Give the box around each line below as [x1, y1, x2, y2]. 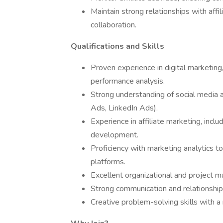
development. [91, 129, 138, 140]
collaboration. [91, 19, 136, 30]
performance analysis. [91, 76, 165, 87]
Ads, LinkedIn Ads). [91, 103, 158, 113]
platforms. [91, 156, 125, 167]
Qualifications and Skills [71, 41, 164, 52]
